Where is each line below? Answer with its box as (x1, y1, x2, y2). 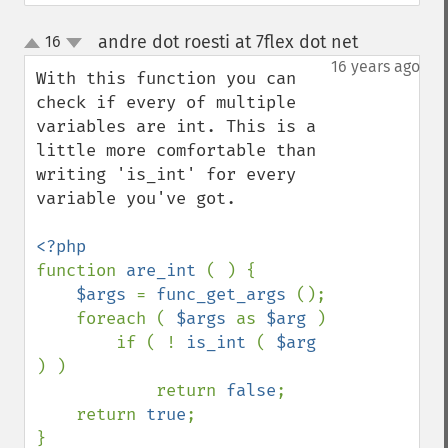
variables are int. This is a (36, 116, 316, 137)
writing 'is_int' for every (36, 164, 296, 185)
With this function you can (36, 68, 296, 89)
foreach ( (76, 308, 176, 329)
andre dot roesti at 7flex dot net (97, 31, 358, 53)
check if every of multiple (36, 92, 296, 113)
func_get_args (156, 284, 296, 305)
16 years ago (331, 57, 420, 76)
